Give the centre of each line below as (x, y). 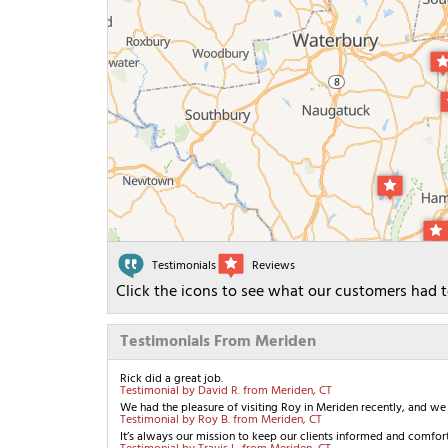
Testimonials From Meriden (218, 342)
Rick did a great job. (171, 379)
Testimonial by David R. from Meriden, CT (226, 391)
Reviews (273, 266)
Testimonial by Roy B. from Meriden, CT (221, 420)
